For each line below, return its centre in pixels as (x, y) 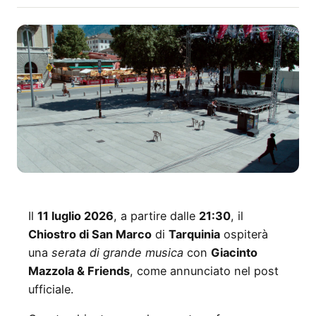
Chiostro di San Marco (90, 234)
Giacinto (234, 252)
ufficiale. (51, 289)
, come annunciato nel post (204, 271)
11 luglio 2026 (75, 215)
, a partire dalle (156, 215)
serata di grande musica (117, 252)
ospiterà (244, 234)
